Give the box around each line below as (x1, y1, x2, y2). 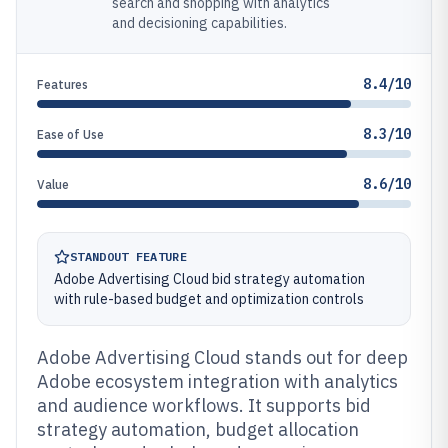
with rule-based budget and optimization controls (54, 290, 364, 308)
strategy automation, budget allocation (37, 418, 359, 441)
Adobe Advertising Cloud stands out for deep (37, 346, 408, 369)
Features (37, 77, 88, 92)
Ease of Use (37, 127, 104, 142)
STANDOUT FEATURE (70, 249, 187, 264)
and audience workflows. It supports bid (37, 394, 371, 417)
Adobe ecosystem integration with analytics (37, 370, 398, 393)
